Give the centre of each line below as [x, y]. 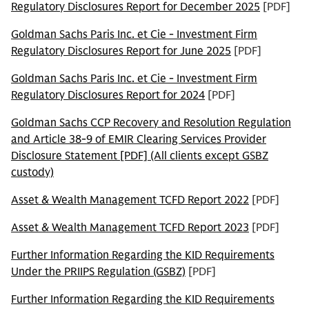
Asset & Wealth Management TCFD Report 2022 [130, 200]
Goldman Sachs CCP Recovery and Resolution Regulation [151, 123]
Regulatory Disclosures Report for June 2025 [121, 51]
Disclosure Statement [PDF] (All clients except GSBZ [140, 156]
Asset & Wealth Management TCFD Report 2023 [130, 228]
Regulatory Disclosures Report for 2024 [108, 95]
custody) [32, 172]
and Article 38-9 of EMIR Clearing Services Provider [139, 139]
